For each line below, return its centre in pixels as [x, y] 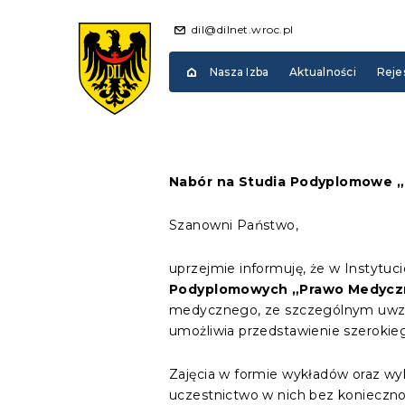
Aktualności [323, 72]
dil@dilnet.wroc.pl [243, 29]
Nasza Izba [240, 72]
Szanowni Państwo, [234, 225]
